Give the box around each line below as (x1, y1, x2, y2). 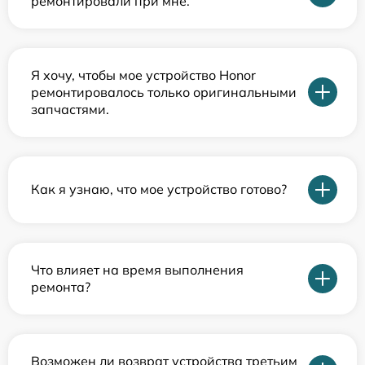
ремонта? (31, 278, 90, 295)
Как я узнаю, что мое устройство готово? (31, 181, 287, 197)
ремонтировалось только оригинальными (31, 83, 297, 100)
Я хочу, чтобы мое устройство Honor (31, 66, 256, 83)
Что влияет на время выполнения (31, 261, 244, 278)
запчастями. (31, 100, 109, 117)
